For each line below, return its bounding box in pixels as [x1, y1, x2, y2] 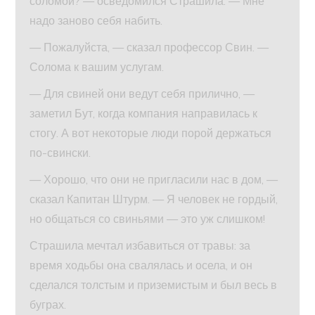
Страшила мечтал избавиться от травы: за [30, 238, 251, 252]
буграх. [30, 297, 67, 311]
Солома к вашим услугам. [30, 59, 165, 74]
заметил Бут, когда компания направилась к [30, 105, 258, 120]
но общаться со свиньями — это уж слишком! [30, 211, 266, 226]
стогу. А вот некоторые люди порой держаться [30, 125, 272, 140]
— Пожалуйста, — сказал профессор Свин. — [30, 39, 269, 54]
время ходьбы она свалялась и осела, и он [30, 257, 253, 272]
